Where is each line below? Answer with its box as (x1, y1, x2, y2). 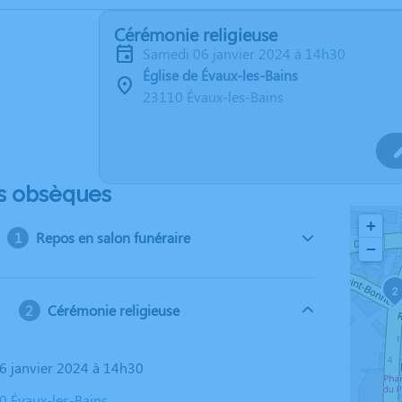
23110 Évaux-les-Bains (143, 87, 284, 106)
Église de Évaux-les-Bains (143, 66, 298, 84)
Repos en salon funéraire (36, 228, 191, 247)
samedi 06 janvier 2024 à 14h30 (151, 44, 345, 63)
